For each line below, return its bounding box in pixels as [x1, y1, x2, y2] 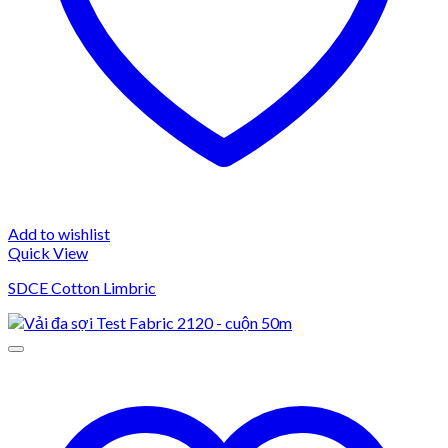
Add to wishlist [8, 223, 110, 243]
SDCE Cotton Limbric [8, 277, 156, 297]
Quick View [8, 242, 88, 262]
